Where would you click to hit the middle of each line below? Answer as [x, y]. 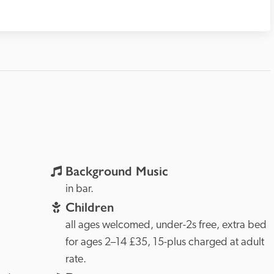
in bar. [79, 189]
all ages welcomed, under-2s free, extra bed [166, 225]
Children [89, 207]
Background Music [117, 171]
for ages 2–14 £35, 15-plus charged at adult [165, 243]
